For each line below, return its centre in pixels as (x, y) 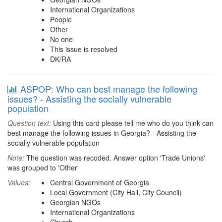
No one (61, 39)
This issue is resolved (84, 49)
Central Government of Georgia (100, 182)
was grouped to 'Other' (43, 167)
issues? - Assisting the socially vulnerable (89, 99)
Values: (19, 182)
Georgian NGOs (75, 202)
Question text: (29, 123)
